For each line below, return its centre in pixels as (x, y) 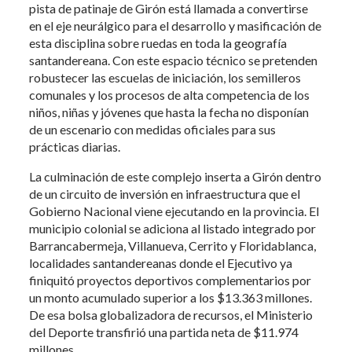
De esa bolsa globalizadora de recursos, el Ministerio (171, 315)
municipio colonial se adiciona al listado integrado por (173, 229)
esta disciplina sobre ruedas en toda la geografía (158, 43)
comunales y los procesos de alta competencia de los (170, 95)
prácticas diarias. (75, 147)
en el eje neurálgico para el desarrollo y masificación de (176, 26)
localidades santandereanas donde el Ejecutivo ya (161, 263)
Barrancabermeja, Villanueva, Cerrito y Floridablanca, (173, 246)
